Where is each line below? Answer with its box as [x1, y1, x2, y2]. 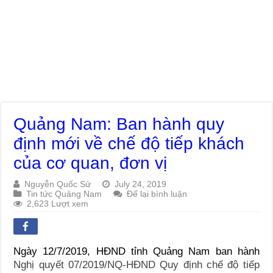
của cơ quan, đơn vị [13, 153, 168, 172]
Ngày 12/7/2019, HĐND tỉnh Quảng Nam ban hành [13, 245, 260, 257]
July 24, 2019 [115, 179, 167, 189]
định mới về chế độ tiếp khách [13, 133, 245, 153]
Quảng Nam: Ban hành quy [13, 114, 225, 133]
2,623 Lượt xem [27, 198, 89, 208]
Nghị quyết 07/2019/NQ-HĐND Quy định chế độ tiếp [13, 258, 260, 271]
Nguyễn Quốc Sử [24, 179, 91, 189]
